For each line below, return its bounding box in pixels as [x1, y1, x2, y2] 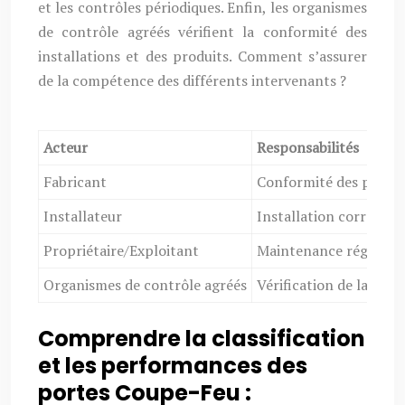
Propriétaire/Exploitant [43, 240, 199, 260]
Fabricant [43, 172, 107, 192]
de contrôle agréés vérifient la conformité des [38, 22, 367, 42]
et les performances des [38, 351, 307, 381]
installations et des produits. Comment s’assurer [38, 46, 367, 66]
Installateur [43, 206, 122, 226]
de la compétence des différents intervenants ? [38, 71, 346, 90]
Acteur [43, 137, 88, 157]
